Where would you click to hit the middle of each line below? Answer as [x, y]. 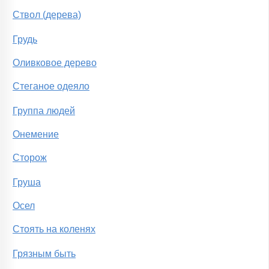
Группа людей [44, 111]
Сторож [30, 158]
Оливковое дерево [55, 63]
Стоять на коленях [54, 229]
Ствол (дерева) [47, 15]
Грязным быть [44, 254]
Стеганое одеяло [51, 86]
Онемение [36, 134]
